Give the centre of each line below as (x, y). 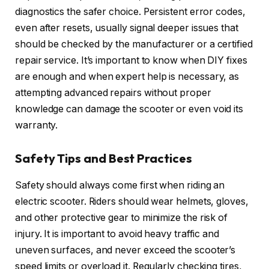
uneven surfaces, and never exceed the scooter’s (125, 250)
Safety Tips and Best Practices (104, 159)
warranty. (37, 125)
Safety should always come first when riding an (120, 185)
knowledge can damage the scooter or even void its (129, 109)
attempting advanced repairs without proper (113, 92)
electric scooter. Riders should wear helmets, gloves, (132, 201)
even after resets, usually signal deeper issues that (127, 28)
